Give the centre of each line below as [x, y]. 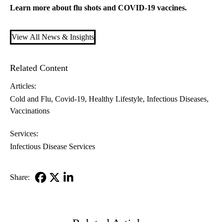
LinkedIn [76, 190]
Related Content [39, 68]
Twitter [59, 202]
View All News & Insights [53, 37]
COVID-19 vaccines [151, 8]
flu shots [87, 8]
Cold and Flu [30, 99]
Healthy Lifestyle [116, 99]
